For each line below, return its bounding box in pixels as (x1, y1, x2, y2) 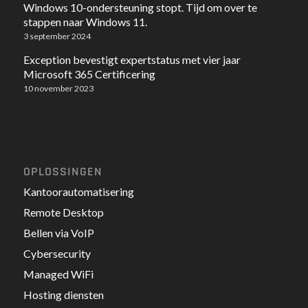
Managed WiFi (23, 267, 93, 280)
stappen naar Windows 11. (23, 14, 147, 28)
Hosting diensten (23, 287, 104, 301)
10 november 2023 (23, 82, 93, 93)
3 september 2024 (23, 30, 91, 41)
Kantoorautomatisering (23, 184, 134, 198)
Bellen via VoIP (23, 225, 94, 239)
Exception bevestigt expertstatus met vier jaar (23, 52, 241, 66)
